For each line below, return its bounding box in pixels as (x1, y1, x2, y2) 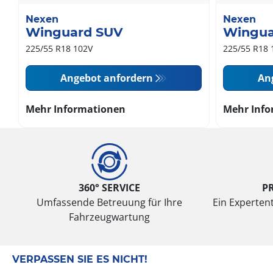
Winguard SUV (26, 24, 124, 40)
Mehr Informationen (26, 102, 126, 116)
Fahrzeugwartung (68, 210, 150, 224)
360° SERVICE (78, 181, 140, 195)
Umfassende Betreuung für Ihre (36, 196, 182, 210)
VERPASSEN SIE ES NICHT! (12, 253, 147, 266)
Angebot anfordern (60, 71, 154, 85)
